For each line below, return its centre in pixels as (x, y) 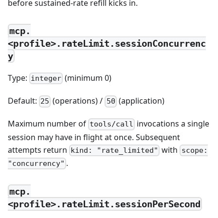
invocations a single (172, 124)
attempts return (38, 150)
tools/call (112, 124)
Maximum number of (48, 124)
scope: (194, 150)
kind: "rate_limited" (115, 150)
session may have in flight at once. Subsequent (94, 137)
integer (46, 79)
